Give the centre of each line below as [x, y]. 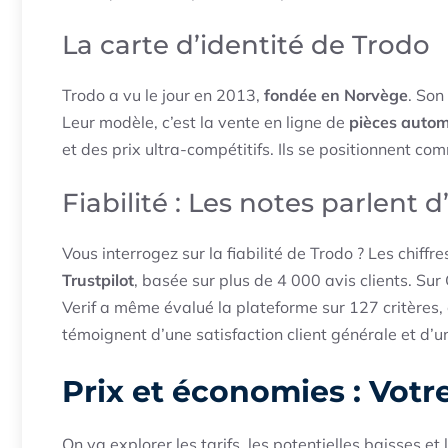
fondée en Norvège [336, 95]
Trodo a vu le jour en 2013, [163, 95]
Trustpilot [98, 280]
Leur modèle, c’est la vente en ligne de [205, 122]
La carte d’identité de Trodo [246, 45]
